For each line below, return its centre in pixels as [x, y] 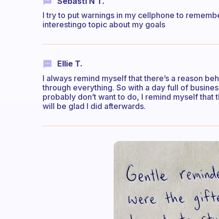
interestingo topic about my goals [104, 25]
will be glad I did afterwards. [94, 106]
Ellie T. [70, 64]
